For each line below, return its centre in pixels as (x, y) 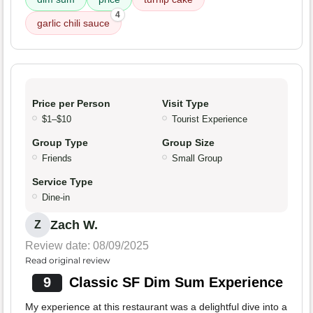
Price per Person (71, 104)
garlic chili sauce (73, 23)
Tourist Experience (210, 119)
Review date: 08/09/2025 (87, 246)
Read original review (68, 261)
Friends (57, 159)
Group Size (188, 143)
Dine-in (56, 198)
